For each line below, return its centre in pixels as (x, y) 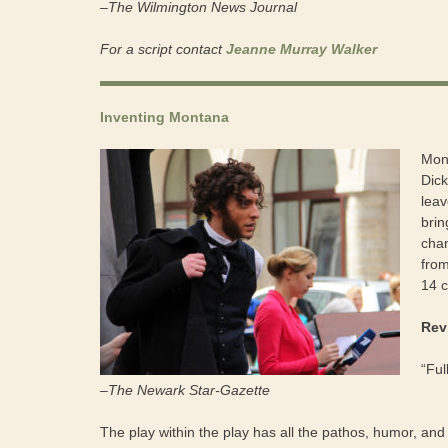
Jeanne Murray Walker (301, 48)
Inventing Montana (164, 116)
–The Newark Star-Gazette (185, 389)
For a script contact (163, 48)
